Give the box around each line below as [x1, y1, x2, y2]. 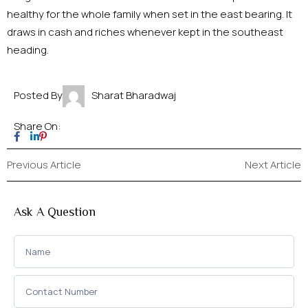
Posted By [14, 88, 63, 103]
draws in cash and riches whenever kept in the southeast [7, 25, 283, 40]
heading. [7, 43, 49, 58]
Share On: [14, 119, 61, 134]
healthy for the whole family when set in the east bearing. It [7, 7, 292, 22]
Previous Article [7, 157, 81, 173]
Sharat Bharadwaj [91, 88, 176, 103]
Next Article [245, 157, 301, 173]
